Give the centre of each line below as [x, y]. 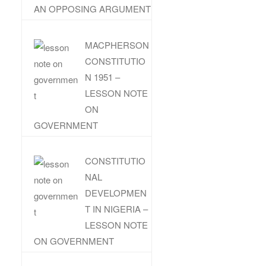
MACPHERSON [117, 45]
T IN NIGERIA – [117, 209]
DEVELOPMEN [116, 193]
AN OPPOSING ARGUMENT [92, 9]
